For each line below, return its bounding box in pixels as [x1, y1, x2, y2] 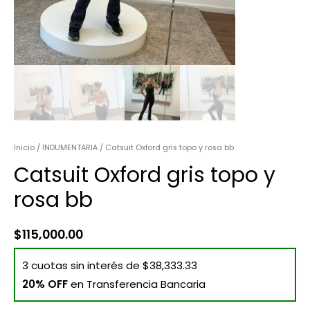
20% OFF [22, 277, 71, 292]
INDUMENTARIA [42, 142, 98, 153]
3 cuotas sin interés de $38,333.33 [22, 258, 197, 273]
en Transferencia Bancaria [71, 277, 206, 292]
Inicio [14, 142, 35, 153]
